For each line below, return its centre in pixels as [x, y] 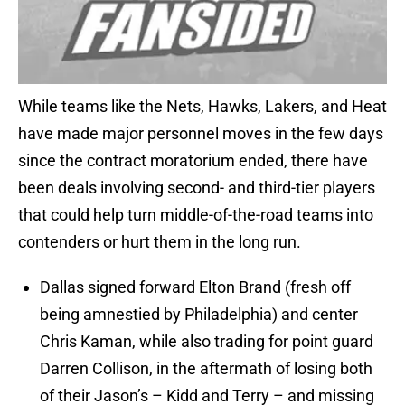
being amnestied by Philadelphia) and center [199, 315]
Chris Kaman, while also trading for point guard [207, 342]
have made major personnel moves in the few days [201, 134]
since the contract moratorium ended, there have [193, 161]
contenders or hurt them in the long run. [160, 242]
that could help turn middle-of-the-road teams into [196, 215]
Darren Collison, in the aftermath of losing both [206, 369]
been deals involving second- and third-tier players [197, 188]
